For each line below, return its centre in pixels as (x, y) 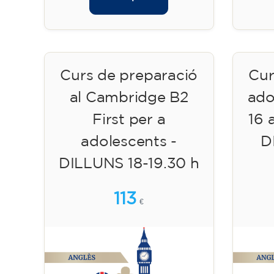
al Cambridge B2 (129, 98)
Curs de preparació (129, 76)
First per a (129, 120)
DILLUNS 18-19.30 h (129, 164)
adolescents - (129, 142)
